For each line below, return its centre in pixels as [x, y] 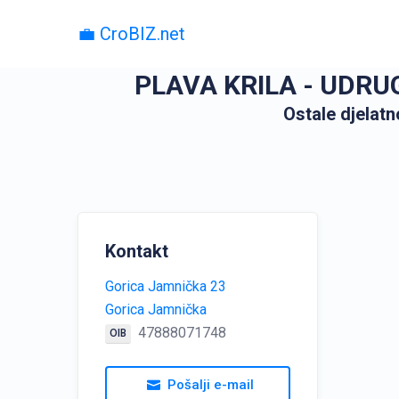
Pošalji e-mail [211, 385]
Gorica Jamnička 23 [166, 286]
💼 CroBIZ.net [131, 34]
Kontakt [137, 251]
